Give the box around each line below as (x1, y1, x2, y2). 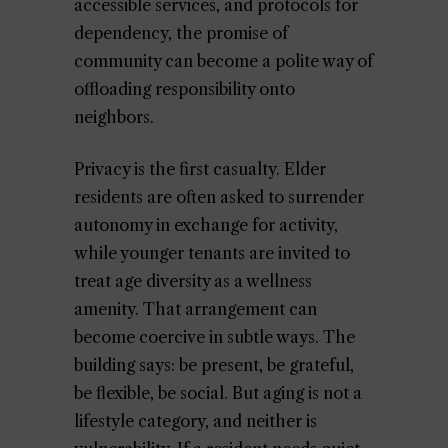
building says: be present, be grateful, (74, 355, 354, 375)
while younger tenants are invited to (74, 243, 350, 263)
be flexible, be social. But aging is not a (74, 383, 362, 403)
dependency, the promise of (74, 23, 288, 43)
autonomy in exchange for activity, (74, 215, 338, 235)
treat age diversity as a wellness (74, 271, 312, 291)
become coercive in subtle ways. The (74, 327, 355, 347)
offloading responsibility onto (74, 79, 295, 99)
